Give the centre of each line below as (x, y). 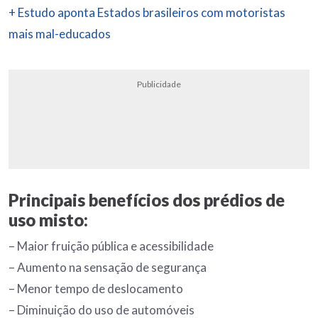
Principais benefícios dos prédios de (147, 200)
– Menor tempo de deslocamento (96, 289)
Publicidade (159, 84)
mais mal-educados (60, 34)
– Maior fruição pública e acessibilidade (111, 246)
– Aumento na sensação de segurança (108, 268)
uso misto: (50, 220)
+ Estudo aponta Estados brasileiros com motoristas (147, 13)
